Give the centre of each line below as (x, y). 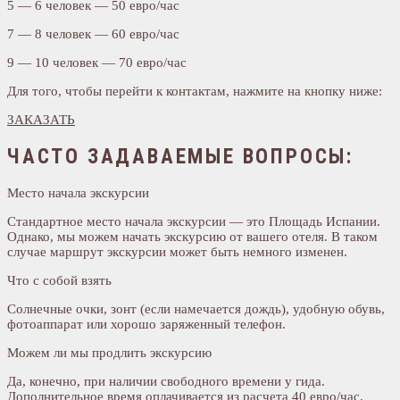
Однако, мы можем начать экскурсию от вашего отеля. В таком (192, 236)
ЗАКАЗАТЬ (41, 119)
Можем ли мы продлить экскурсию (109, 352)
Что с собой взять (59, 280)
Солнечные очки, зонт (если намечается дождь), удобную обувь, (196, 308)
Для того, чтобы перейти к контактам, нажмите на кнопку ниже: (195, 91)
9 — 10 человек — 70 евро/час (97, 62)
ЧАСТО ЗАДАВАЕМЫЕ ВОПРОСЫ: (180, 156)
